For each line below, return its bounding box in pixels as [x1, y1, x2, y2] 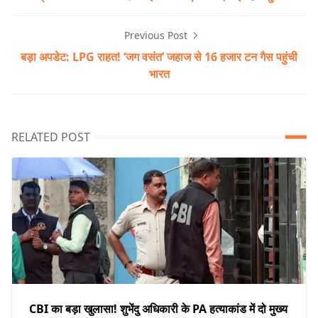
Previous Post [124, 28, 190, 43]
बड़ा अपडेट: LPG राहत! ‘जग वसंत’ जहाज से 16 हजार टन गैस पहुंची [21, 49, 297, 65]
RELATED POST [11, 129, 90, 146]
